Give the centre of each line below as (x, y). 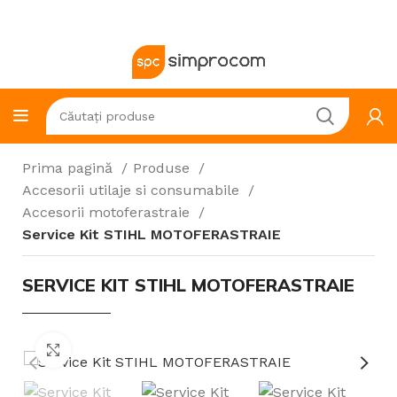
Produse (163, 168)
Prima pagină (70, 168)
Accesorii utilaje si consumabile (133, 190)
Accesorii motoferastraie (108, 212)
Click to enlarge (117, 349)
